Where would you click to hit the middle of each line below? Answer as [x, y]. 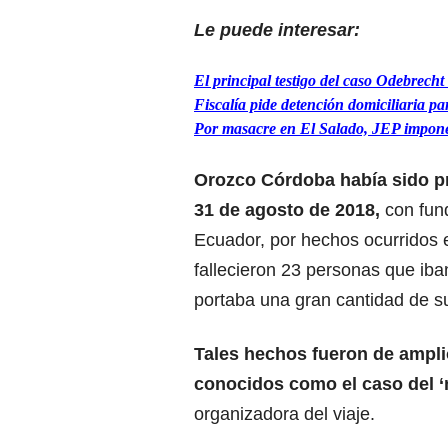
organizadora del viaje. [284, 413]
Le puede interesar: [277, 29]
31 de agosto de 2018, [287, 209]
